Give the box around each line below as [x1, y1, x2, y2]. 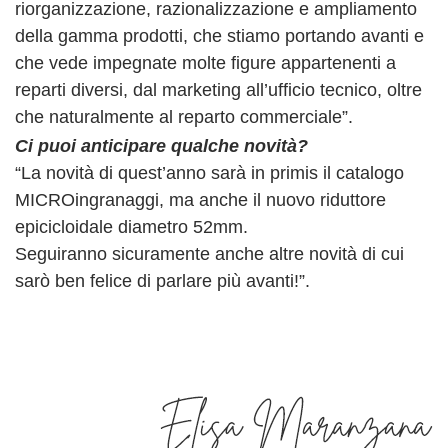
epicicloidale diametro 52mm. [15, 216, 248, 237]
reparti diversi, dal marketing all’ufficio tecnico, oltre [15, 80, 422, 100]
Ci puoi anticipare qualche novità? [15, 135, 308, 156]
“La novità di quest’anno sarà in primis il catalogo [15, 162, 404, 183]
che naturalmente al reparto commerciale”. [15, 107, 353, 127]
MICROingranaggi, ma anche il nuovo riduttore [15, 189, 386, 210]
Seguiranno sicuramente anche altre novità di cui [15, 243, 404, 264]
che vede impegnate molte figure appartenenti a [15, 53, 396, 73]
